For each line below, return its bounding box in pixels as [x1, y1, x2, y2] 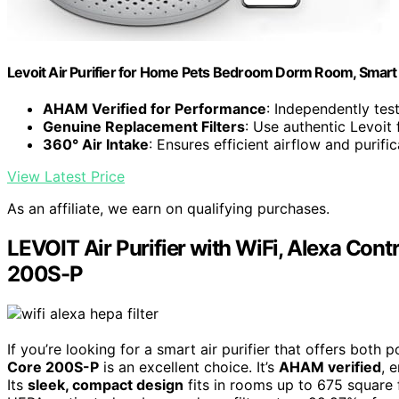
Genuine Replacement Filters [43, 118, 245, 136]
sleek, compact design [28, 376, 183, 395]
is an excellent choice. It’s [99, 358, 279, 377]
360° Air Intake [43, 135, 149, 154]
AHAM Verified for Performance [43, 100, 266, 118]
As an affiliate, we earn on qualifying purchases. [7, 199, 330, 218]
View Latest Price [7, 167, 125, 186]
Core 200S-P [7, 358, 99, 377]
